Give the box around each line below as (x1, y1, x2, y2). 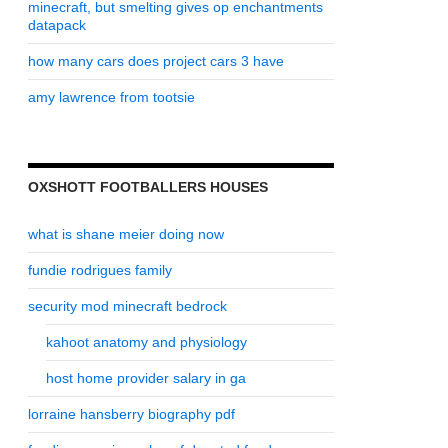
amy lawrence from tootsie (28, 89, 195, 105)
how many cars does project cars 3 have (28, 53, 284, 69)
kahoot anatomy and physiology (46, 334, 247, 350)
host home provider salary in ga (46, 370, 246, 386)
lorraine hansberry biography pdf (28, 406, 235, 422)
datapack (28, 17, 86, 33)
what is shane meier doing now (28, 226, 224, 242)
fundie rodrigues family (28, 262, 172, 278)
